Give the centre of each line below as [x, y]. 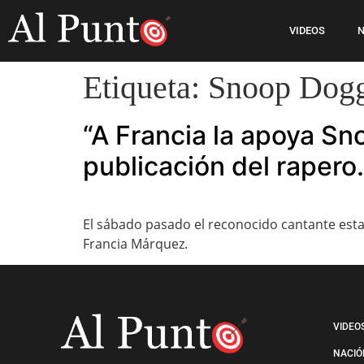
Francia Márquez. [135, 244]
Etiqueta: [145, 87]
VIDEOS [307, 30]
